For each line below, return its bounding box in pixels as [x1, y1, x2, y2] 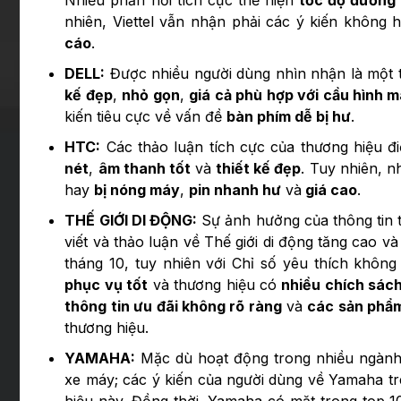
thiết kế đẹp [216, 159, 302, 178]
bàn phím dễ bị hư [226, 107, 352, 126]
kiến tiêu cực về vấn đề [64, 107, 227, 126]
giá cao [302, 181, 358, 200]
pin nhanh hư [189, 181, 282, 200]
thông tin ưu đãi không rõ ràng [64, 297, 282, 316]
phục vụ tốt [64, 276, 149, 294]
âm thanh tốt [98, 159, 191, 178]
